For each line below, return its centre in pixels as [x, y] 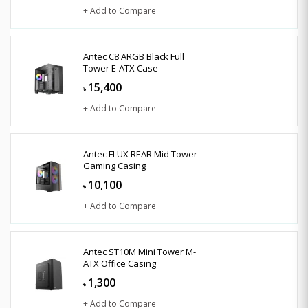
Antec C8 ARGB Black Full [134, 56]
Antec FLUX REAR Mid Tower [140, 154]
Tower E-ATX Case [121, 68]
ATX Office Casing [120, 263]
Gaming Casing [114, 165]
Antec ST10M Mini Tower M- [140, 251]
